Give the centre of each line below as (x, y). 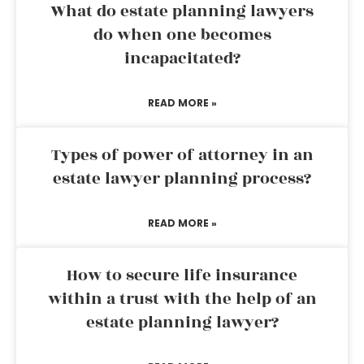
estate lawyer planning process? (182, 179)
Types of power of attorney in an (182, 155)
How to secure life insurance (182, 275)
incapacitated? (182, 58)
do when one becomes (182, 35)
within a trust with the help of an (182, 299)
